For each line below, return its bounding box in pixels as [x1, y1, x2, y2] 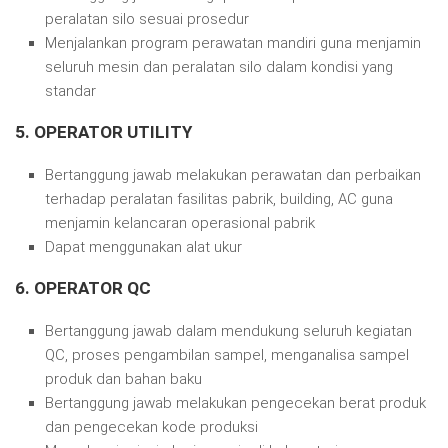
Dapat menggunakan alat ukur [45, 237, 242, 256]
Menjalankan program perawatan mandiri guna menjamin [45, 33, 421, 52]
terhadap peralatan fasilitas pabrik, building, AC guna [45, 189, 393, 208]
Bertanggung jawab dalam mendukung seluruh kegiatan [45, 321, 412, 340]
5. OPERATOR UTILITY [15, 121, 192, 142]
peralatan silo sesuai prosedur [45, 9, 249, 28]
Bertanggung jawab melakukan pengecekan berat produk [45, 393, 426, 412]
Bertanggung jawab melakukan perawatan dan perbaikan [45, 165, 421, 184]
